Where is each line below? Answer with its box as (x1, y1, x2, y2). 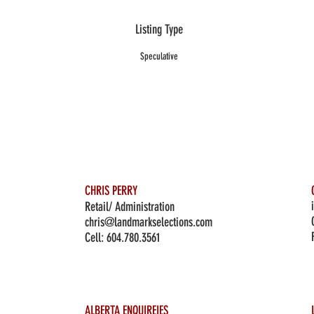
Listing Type (135, 22, 183, 37)
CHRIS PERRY (85, 183, 137, 198)
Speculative (139, 50, 178, 62)
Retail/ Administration (85, 199, 175, 214)
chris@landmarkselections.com (85, 214, 212, 230)
